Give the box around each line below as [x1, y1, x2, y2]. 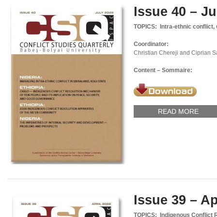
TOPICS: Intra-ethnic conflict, [134, 23, 216, 31]
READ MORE [158, 108, 199, 116]
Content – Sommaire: [134, 67, 192, 74]
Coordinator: [134, 41, 169, 48]
